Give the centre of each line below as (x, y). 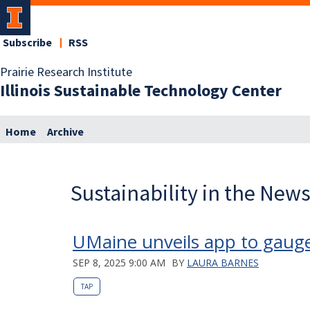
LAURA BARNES (223, 262)
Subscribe (27, 43)
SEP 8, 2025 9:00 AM (119, 262)
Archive (65, 132)
